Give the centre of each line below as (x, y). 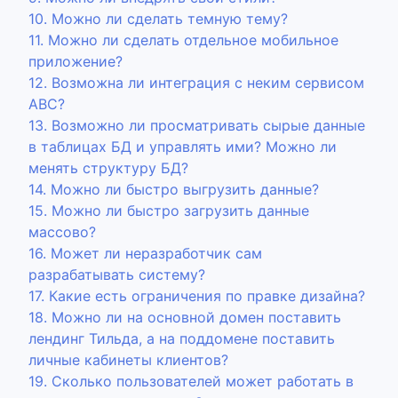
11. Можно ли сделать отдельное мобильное (183, 40)
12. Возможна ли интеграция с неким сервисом (196, 83)
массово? (62, 232)
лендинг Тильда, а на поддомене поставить (182, 338)
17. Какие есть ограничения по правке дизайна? (197, 296)
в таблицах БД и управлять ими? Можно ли (183, 147)
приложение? (76, 61)
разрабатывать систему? (117, 275)
